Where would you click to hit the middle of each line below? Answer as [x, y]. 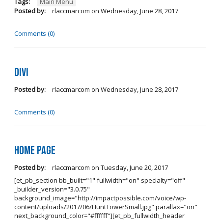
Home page [35, 151]
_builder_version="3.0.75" [52, 189]
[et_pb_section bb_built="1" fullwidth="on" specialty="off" [99, 180]
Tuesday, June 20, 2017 [134, 168]
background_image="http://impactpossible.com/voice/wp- [100, 198]
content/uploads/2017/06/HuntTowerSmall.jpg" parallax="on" [106, 207]
